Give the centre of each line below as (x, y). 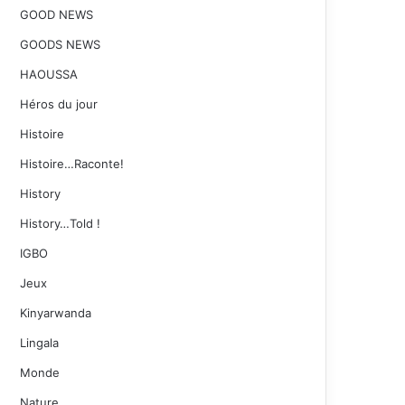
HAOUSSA (49, 74)
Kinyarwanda (56, 313)
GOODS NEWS (61, 44)
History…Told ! (61, 223)
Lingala (40, 343)
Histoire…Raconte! (72, 164)
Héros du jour (59, 104)
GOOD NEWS (57, 14)
